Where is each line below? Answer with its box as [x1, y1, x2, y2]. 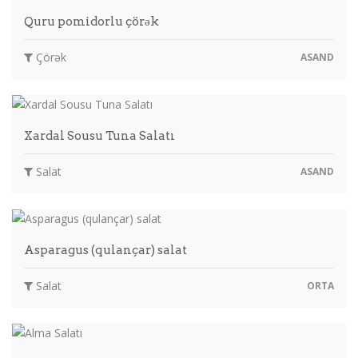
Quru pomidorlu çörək [24, 14, 159, 29]
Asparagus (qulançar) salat [24, 242, 187, 257]
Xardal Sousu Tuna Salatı [24, 128, 175, 143]
